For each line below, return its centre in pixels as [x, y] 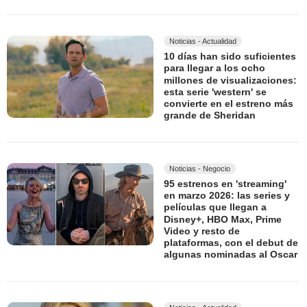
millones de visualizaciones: [230, 80]
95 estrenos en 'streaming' [225, 183]
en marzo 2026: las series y [227, 196]
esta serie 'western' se [215, 92]
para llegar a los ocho [214, 68]
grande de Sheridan [210, 115]
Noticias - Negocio [200, 168]
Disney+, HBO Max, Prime [223, 219]
